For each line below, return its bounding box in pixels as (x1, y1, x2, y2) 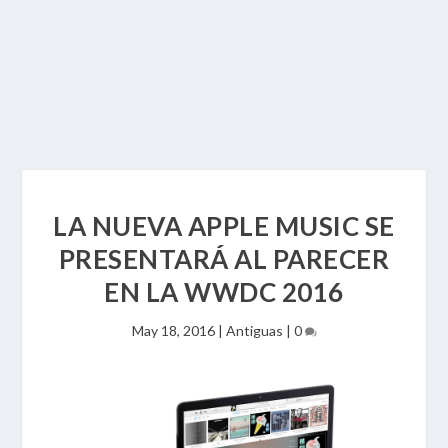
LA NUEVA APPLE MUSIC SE (53, 210, 395, 242)
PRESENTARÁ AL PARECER (58, 243, 390, 275)
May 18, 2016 (131, 322, 215, 339)
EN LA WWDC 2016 (104, 276, 344, 308)
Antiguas (225, 322, 283, 339)
